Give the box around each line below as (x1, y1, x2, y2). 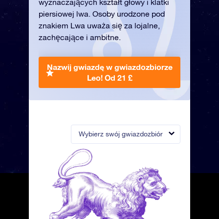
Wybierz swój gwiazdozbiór (79, 130, 163, 138)
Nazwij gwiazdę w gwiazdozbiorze (46, 62, 173, 71)
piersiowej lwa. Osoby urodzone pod (39, 9, 165, 18)
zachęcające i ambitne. (39, 33, 121, 42)
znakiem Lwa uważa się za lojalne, (39, 21, 160, 30)
